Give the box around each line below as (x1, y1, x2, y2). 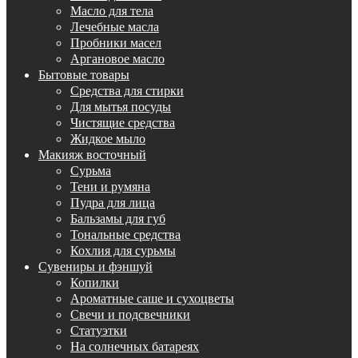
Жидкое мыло (70, 129, 145, 146)
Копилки (70, 273, 119, 290)
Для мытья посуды (70, 97, 171, 114)
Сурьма (70, 161, 111, 178)
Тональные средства (70, 225, 181, 242)
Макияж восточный (38, 145, 146, 162)
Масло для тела (70, 2, 153, 18)
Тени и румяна (70, 177, 150, 194)
